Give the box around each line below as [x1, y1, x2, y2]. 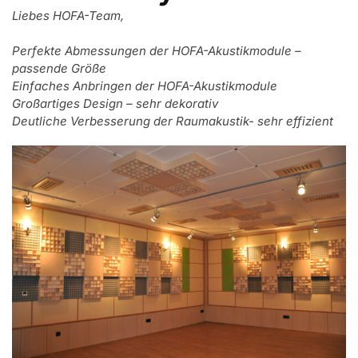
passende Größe [12, 61, 106, 76]
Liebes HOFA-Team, [12, 8, 124, 23]
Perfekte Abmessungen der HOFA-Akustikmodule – [12, 43, 301, 58]
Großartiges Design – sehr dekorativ [12, 96, 218, 111]
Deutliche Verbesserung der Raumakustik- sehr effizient [12, 113, 333, 129]
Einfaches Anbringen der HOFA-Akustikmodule [12, 78, 277, 93]
